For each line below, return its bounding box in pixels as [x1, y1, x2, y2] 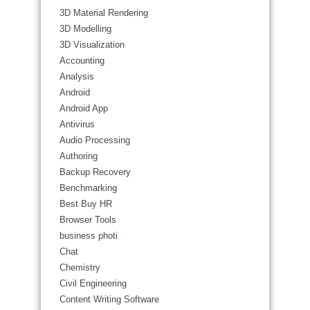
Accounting [60, 55, 104, 66]
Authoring [60, 151, 98, 161]
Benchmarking [60, 183, 117, 193]
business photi [60, 230, 118, 241]
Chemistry [60, 262, 100, 273]
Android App [60, 103, 108, 113]
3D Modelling [60, 24, 111, 34]
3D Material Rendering [60, 8, 148, 18]
